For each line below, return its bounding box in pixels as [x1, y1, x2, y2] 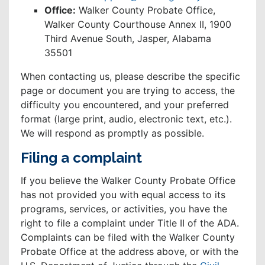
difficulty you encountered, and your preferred [21, 99, 229, 111]
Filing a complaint [21, 149, 142, 167]
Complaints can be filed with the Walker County [21, 231, 235, 244]
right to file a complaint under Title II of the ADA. [21, 217, 239, 230]
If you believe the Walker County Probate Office [21, 174, 235, 187]
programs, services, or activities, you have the [21, 203, 227, 215]
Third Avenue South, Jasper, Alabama [44, 33, 211, 45]
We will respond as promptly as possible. [21, 127, 204, 140]
